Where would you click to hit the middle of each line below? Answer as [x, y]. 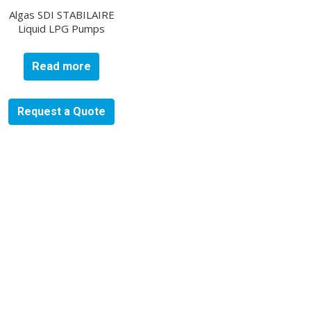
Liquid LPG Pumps [62, 28]
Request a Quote [62, 111]
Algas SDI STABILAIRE [61, 15]
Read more [62, 66]
